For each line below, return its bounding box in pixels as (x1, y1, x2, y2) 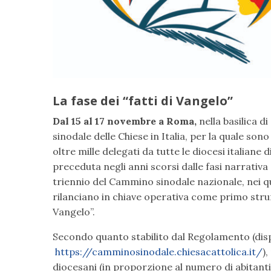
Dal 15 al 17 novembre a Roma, (53, 114, 197, 127)
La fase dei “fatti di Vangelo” (53, 92, 236, 109)
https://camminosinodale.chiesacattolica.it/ (55, 245, 263, 258)
